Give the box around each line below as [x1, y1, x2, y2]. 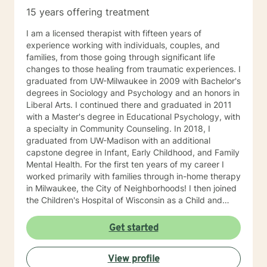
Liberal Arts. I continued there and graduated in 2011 [26, 100, 75, 110]
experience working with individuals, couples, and [26, 40, 220, 50]
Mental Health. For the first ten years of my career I [26, 159, 85, 169]
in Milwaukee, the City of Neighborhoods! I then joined [26, 183, 237, 193]
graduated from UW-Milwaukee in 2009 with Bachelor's [26, 76, 241, 86]
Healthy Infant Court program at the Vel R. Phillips [26, 231, 219, 241]
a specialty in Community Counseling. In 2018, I [26, 123, 210, 133]
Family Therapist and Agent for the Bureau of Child [26, 207, 223, 217]
